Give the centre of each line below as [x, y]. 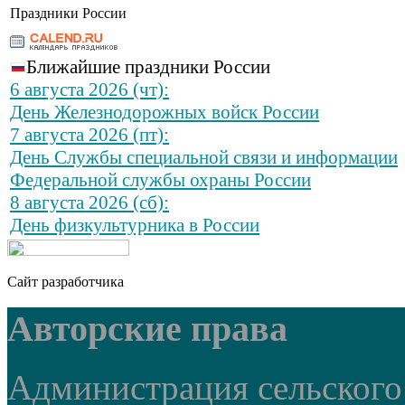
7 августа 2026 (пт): [89, 135]
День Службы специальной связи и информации [204, 158]
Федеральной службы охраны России [160, 180]
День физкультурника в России [135, 226]
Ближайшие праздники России [148, 67]
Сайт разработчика [66, 282]
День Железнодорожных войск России [165, 113]
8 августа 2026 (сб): [89, 203]
